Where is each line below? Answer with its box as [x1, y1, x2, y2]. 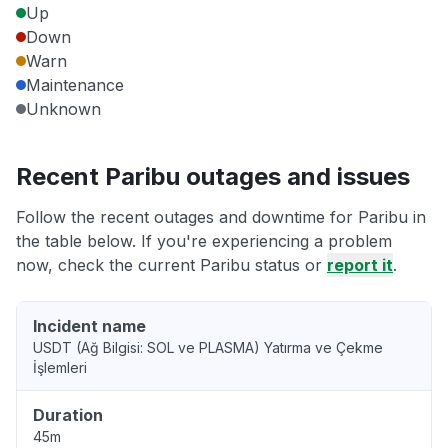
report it [327, 255, 393, 276]
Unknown [26, 99, 101, 120]
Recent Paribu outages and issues [16, 162, 410, 192]
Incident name [33, 316, 146, 337]
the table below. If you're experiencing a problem [16, 231, 392, 252]
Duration [33, 405, 103, 426]
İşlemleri [33, 359, 87, 377]
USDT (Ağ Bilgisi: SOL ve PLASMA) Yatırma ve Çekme [33, 339, 383, 357]
